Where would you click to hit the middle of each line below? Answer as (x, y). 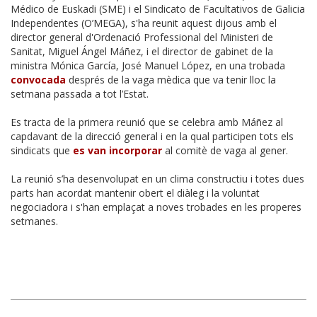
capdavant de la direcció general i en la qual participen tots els (152, 136)
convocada (38, 79)
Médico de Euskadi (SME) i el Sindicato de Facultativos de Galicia (158, 8)
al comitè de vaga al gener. (225, 150)
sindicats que (42, 150)
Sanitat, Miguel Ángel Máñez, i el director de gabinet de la (142, 51)
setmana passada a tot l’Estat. (80, 93)
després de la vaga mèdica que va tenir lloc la (171, 79)
